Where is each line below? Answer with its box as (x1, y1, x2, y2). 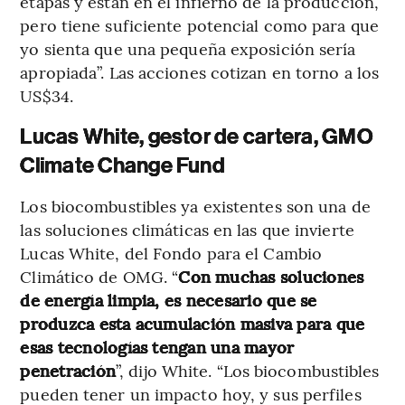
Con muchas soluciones (178, 264, 364, 287)
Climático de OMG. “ (20, 264, 179, 287)
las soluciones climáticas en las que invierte (20, 217, 354, 240)
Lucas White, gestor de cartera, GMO (20, 123, 373, 149)
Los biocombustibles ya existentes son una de (20, 193, 371, 217)
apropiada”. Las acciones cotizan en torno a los (20, 60, 380, 83)
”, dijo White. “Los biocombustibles (116, 358, 380, 381)
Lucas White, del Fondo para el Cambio (20, 240, 323, 264)
